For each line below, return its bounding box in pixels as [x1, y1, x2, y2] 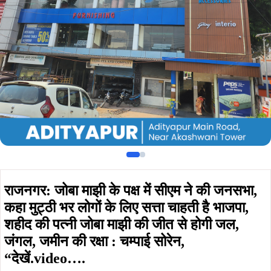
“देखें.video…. [4, 250, 85, 266]
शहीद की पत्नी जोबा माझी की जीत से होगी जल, [4, 217, 239, 232]
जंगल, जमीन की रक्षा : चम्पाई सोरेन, [4, 233, 184, 249]
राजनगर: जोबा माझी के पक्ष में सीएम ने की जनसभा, [4, 183, 257, 198]
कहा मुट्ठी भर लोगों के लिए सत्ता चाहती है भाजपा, [4, 200, 249, 215]
